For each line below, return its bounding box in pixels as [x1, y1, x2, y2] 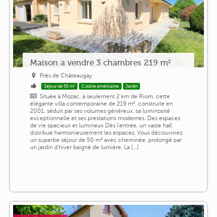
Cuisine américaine [81, 83, 119, 89]
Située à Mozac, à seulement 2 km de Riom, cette [40, 93, 170, 100]
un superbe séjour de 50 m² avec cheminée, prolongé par [30, 136, 182, 143]
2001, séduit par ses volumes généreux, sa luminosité [30, 107, 170, 114]
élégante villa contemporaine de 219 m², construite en [30, 100, 173, 107]
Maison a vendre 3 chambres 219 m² [30, 57, 170, 67]
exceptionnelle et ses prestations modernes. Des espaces [30, 114, 180, 122]
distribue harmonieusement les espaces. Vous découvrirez [30, 129, 183, 136]
